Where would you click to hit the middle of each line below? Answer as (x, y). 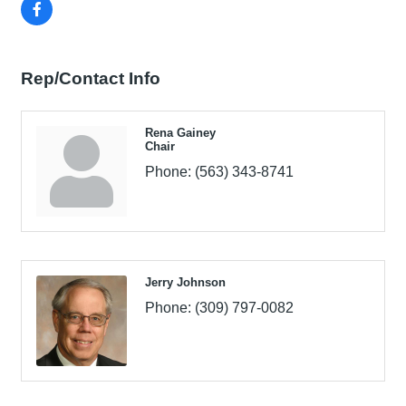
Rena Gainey (180, 132)
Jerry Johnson (185, 282)
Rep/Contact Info (91, 78)
